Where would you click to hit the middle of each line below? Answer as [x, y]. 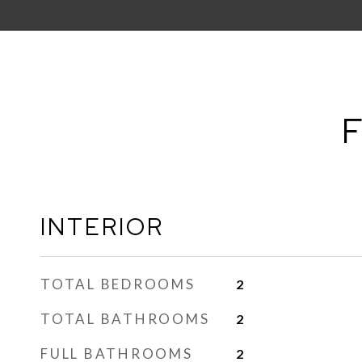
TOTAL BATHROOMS [125, 319]
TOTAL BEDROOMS [118, 284]
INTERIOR [102, 227]
